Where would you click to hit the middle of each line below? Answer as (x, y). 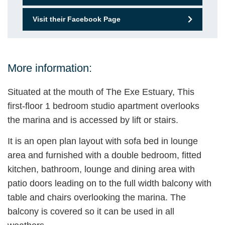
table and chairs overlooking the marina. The (97, 198)
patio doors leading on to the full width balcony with (109, 184)
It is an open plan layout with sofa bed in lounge (103, 141)
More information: (50, 68)
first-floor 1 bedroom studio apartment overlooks (103, 106)
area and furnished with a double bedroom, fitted (104, 155)
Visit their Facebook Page (77, 19)
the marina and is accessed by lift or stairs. (93, 120)
